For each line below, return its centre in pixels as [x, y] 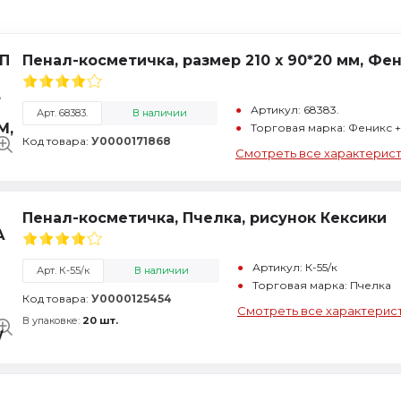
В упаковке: [52, 320]
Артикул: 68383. [295, 110]
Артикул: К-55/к [295, 267]
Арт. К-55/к [63, 270]
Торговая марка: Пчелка [322, 285]
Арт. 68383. [62, 113]
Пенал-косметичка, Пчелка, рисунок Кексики [205, 218]
